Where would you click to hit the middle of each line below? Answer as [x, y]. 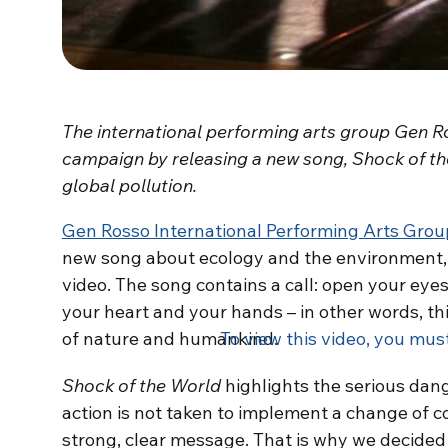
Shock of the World [143, 385]
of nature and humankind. [170, 338]
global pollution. [129, 185]
